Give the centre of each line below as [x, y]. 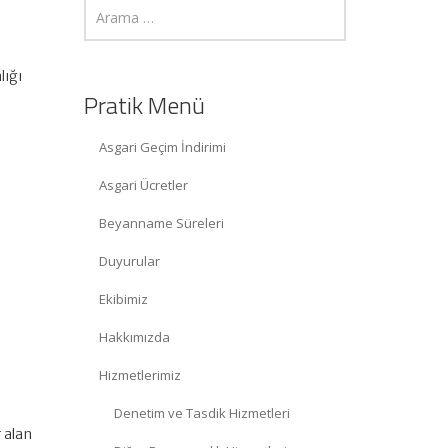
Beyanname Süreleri [161, 223]
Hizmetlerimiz [139, 375]
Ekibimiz [123, 299]
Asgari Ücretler [143, 185]
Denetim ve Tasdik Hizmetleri [201, 413]
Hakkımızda [134, 337]
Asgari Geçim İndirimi [162, 147]
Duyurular [129, 261]
